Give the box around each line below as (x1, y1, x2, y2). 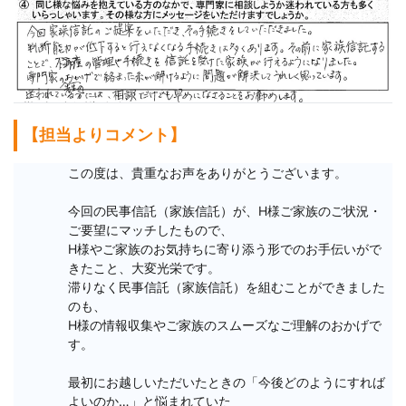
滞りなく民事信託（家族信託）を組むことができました (67, 279, 385, 295)
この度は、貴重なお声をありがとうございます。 (67, 165, 347, 181)
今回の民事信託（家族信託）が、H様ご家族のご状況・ (67, 203, 382, 219)
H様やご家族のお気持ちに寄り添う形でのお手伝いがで (67, 241, 382, 257)
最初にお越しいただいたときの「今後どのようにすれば (67, 374, 385, 391)
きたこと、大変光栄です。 (67, 260, 220, 276)
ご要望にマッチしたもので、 (67, 222, 233, 238)
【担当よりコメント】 (23, 125, 187, 144)
